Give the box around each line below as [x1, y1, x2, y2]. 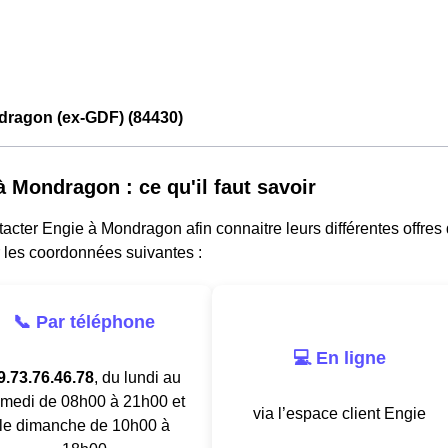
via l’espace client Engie [252, 404, 426, 422]
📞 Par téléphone [13, 311, 155, 332]
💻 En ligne [292, 347, 386, 368]
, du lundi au [93, 368, 181, 386]
